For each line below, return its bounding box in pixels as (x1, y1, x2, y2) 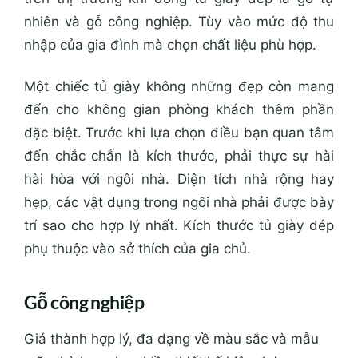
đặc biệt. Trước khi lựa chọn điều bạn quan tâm (24, 124, 334, 141)
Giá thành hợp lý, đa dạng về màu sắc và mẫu (24, 330, 319, 347)
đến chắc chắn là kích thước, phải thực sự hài (24, 147, 334, 164)
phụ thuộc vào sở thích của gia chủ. (24, 240, 251, 257)
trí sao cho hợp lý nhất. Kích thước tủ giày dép (24, 217, 334, 233)
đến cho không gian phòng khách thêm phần (24, 101, 334, 117)
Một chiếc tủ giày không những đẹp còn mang (24, 78, 334, 94)
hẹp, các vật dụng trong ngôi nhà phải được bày (24, 193, 334, 210)
